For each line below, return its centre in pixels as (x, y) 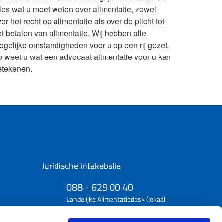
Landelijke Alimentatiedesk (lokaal (115, 199)
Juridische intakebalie (81, 166)
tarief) (75, 209)
